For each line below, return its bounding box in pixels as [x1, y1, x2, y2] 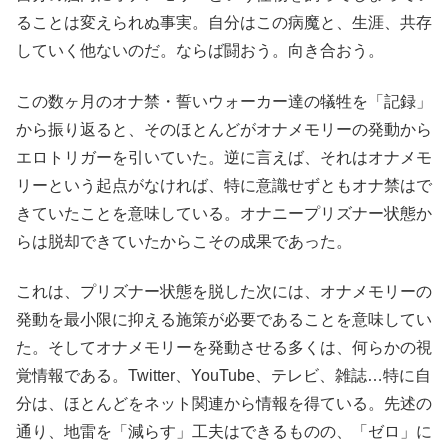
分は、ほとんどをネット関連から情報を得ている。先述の [16, 395, 432, 413]
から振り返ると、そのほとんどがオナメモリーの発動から [16, 120, 432, 138]
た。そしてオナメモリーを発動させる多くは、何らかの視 [16, 339, 432, 357]
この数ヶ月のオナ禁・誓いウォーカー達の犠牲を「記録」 [16, 92, 432, 110]
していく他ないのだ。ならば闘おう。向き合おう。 [16, 42, 384, 60]
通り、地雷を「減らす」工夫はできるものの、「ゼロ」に [16, 423, 432, 441]
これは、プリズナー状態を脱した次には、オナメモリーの [16, 283, 432, 301]
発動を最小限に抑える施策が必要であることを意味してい [16, 311, 432, 329]
